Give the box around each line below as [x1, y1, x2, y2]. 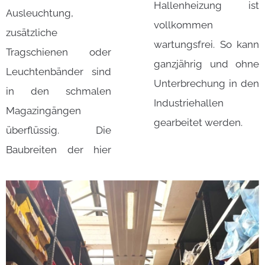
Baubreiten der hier [6, 144, 111, 156]
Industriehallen [154, 97, 224, 109]
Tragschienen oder [6, 46, 111, 59]
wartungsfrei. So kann [154, 38, 259, 51]
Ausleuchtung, [6, 7, 73, 20]
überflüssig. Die [6, 124, 111, 137]
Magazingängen [6, 105, 81, 117]
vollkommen [154, 19, 213, 31]
